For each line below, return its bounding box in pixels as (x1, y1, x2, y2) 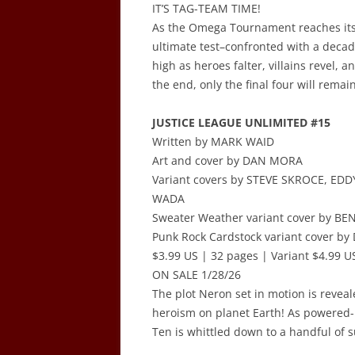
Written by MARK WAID (152, 134, 274, 149)
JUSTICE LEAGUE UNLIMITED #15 (152, 115, 330, 130)
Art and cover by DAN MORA (152, 153, 303, 168)
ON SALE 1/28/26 (152, 267, 241, 282)
